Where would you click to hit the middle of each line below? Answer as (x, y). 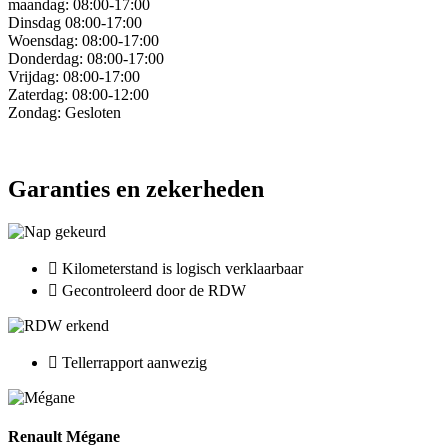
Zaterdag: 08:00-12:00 (78, 95)
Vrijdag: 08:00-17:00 (74, 77)
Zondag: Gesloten (64, 113)
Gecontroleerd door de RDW (154, 291)
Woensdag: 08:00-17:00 (83, 41)
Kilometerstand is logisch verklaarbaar (182, 269)
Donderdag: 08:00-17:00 (86, 59)
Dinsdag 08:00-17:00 (75, 23)
